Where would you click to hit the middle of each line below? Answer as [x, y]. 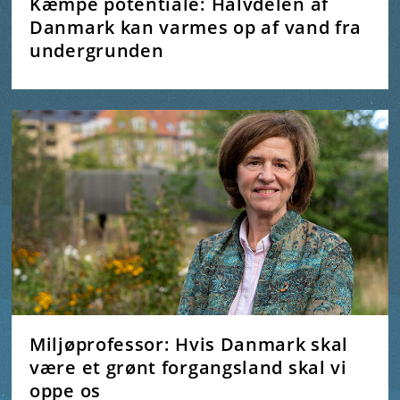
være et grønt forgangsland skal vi [188, 367]
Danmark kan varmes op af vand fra [196, 28]
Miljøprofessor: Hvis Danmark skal [189, 344]
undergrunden [97, 51]
